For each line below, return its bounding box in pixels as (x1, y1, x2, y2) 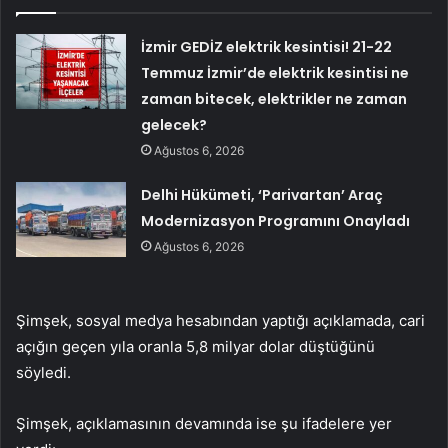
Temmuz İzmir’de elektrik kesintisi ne (141, 63, 410, 84)
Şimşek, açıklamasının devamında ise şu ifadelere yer (16, 414, 392, 434)
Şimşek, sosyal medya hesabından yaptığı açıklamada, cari (16, 311, 425, 331)
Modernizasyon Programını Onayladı (141, 211, 411, 232)
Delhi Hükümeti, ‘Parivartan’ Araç (141, 185, 384, 206)
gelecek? (141, 115, 208, 136)
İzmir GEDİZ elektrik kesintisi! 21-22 (141, 37, 393, 58)
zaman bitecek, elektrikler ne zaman (141, 89, 408, 110)
